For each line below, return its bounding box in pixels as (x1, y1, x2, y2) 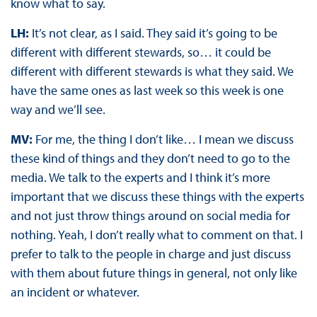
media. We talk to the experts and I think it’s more (10, 168, 270, 185)
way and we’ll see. (10, 100, 105, 117)
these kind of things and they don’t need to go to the (10, 149, 290, 166)
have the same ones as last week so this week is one (10, 81, 284, 98)
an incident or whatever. (10, 283, 139, 300)
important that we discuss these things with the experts (10, 188, 304, 204)
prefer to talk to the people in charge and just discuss (10, 245, 291, 262)
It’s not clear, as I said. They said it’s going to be (31, 24, 277, 41)
